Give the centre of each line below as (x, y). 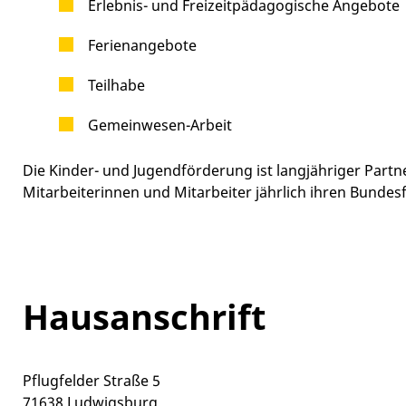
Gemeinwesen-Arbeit (160, 125)
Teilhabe (116, 85)
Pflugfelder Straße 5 (92, 380)
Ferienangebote (142, 45)
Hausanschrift (145, 316)
